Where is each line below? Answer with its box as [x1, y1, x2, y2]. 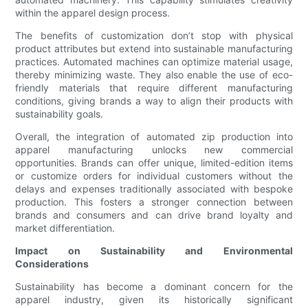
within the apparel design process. [15, 7, 170, 19]
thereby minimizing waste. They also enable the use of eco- [15, 69, 293, 81]
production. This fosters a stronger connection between [15, 196, 293, 208]
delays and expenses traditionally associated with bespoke [15, 183, 293, 195]
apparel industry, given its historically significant [15, 294, 293, 306]
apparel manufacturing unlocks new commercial [15, 144, 293, 156]
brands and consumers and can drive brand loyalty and [15, 209, 293, 221]
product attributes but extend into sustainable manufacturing [15, 43, 293, 55]
